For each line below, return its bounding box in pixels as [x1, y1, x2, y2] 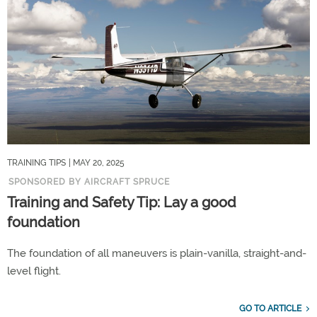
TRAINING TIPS [7, 157, 66, 168]
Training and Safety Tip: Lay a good [7, 193, 236, 211]
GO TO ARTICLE [239, 303, 301, 313]
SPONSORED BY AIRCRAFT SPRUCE [8, 176, 170, 187]
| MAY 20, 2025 [69, 157, 125, 168]
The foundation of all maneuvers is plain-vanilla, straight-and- [7, 246, 306, 260]
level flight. [7, 264, 61, 277]
